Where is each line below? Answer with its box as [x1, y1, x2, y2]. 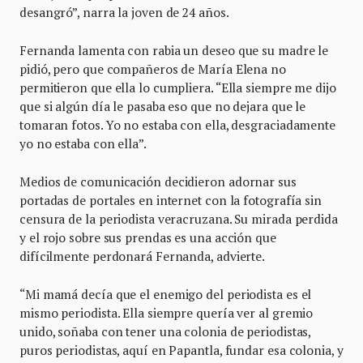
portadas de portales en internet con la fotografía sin [19, 191, 322, 208]
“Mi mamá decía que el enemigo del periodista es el [19, 285, 312, 302]
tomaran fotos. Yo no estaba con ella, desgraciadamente [19, 116, 335, 133]
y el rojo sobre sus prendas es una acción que [19, 228, 276, 246]
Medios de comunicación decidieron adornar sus [19, 173, 297, 190]
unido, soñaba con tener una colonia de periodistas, [19, 322, 311, 340]
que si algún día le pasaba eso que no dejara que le [19, 97, 306, 114]
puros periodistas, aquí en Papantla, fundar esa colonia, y [19, 341, 344, 358]
